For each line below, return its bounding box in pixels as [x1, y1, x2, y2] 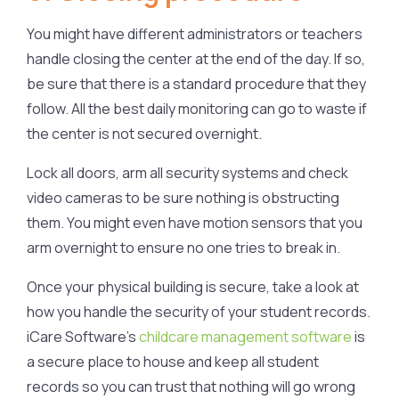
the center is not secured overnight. [27, 123, 262, 143]
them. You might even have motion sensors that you [27, 212, 362, 232]
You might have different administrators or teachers [27, 23, 362, 44]
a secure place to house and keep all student [27, 351, 319, 371]
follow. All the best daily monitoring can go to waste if [27, 98, 367, 118]
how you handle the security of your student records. [27, 301, 370, 322]
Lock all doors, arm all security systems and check [27, 162, 348, 183]
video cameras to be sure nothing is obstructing [27, 187, 339, 208]
